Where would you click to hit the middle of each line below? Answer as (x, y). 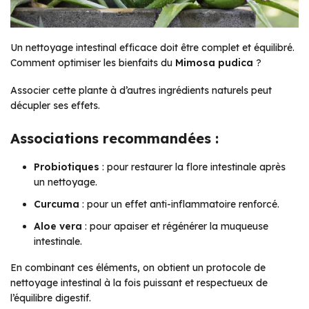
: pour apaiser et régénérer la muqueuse (175, 226)
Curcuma (57, 204)
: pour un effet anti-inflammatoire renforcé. (179, 204)
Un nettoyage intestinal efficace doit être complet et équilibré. (152, 47)
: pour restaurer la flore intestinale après (192, 167)
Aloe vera (58, 226)
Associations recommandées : (114, 138)
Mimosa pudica (214, 62)
